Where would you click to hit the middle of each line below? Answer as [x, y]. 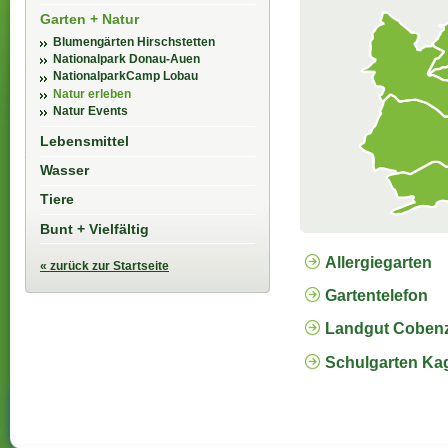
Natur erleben [92, 93]
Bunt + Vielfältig [94, 228]
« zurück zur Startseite [104, 265]
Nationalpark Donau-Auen [126, 59]
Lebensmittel [84, 140]
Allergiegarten [378, 261]
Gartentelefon [376, 295]
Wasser [64, 170]
